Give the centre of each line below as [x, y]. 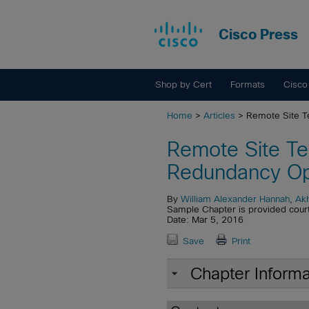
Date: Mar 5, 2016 [205, 219]
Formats [247, 84]
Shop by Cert [184, 84]
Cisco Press [258, 34]
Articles [219, 116]
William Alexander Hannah [235, 199]
